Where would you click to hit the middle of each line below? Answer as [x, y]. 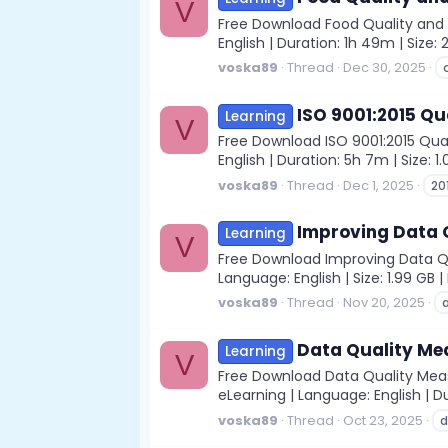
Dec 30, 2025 [384, 68]
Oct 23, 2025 [383, 420]
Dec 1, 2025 [378, 185]
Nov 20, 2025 [384, 303]
